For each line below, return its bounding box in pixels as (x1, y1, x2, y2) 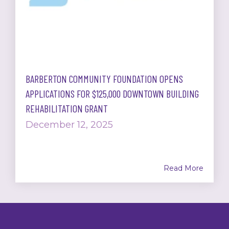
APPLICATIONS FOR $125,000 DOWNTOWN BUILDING (26, 87, 199, 100)
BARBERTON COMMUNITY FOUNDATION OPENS (26, 73, 183, 85)
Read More (164, 164, 203, 173)
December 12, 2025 (26, 119, 113, 131)
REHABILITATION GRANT (26, 102, 108, 115)
